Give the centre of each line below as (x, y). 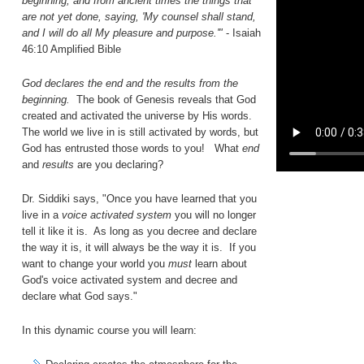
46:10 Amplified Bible (71, 49)
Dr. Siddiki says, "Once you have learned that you (139, 198)
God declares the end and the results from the (130, 83)
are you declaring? (120, 164)
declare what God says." (80, 296)
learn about (219, 263)
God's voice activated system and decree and (130, 279)
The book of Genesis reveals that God (163, 99)
